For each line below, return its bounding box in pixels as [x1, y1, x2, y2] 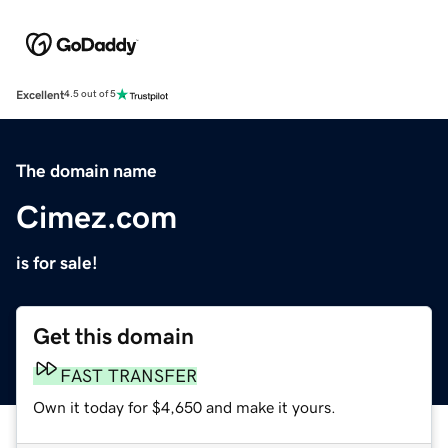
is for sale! [16, 253, 98, 272]
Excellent [16, 88, 64, 101]
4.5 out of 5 [64, 89, 116, 100]
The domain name [16, 161, 157, 180]
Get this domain [33, 324, 194, 348]
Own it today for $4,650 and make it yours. [33, 398, 336, 415]
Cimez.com [16, 200, 177, 233]
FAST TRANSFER [60, 366, 197, 385]
